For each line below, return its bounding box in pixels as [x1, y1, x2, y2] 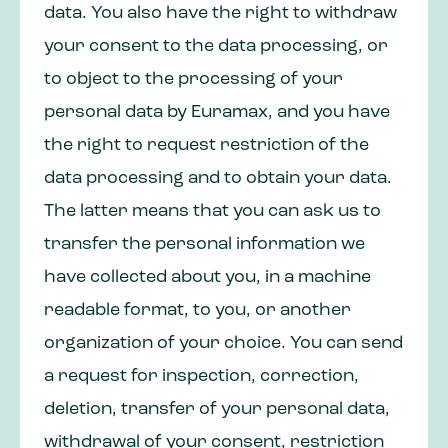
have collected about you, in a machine [44, 268, 371, 288]
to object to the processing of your [44, 70, 343, 90]
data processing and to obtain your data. [44, 169, 392, 189]
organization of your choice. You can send [44, 334, 403, 354]
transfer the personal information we [44, 235, 365, 255]
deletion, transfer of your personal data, [44, 400, 390, 420]
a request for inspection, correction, [44, 367, 359, 387]
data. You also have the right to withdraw [44, 4, 397, 24]
